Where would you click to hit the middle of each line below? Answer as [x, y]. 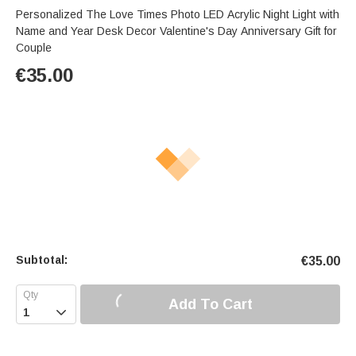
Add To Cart [210, 304]
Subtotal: [42, 260]
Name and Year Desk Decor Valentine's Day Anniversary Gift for [176, 31]
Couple [34, 48]
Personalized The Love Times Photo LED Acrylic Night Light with [178, 15]
